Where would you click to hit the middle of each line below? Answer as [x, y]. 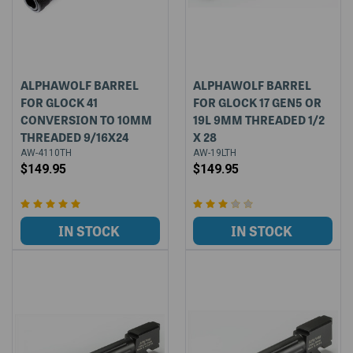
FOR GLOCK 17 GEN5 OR [258, 102]
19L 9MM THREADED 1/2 [259, 119]
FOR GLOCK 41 [59, 102]
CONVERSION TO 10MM [86, 119]
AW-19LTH [215, 152]
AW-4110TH [46, 152]
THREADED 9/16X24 [74, 137]
